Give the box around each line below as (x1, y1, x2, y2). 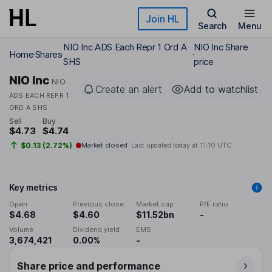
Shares (35, 49, 63, 60)
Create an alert (95, 83, 162, 95)
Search (197, 21, 226, 31)
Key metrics (9, 182, 58, 193)
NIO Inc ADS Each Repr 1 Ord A (63, 41, 187, 53)
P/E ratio (199, 200, 228, 209)
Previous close (72, 200, 124, 209)
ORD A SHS (9, 103, 47, 112)
